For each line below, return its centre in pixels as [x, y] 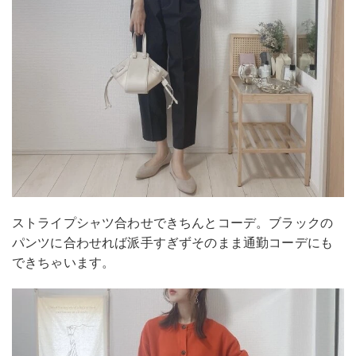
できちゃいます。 [64, 262]
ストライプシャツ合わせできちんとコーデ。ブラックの [173, 222]
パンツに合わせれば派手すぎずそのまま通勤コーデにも [172, 242]
